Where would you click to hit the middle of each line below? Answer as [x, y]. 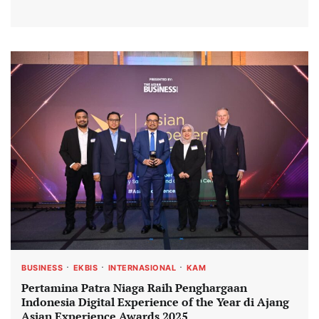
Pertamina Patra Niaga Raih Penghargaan [134, 287]
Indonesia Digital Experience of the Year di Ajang [155, 302]
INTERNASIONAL [142, 267]
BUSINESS [42, 267]
